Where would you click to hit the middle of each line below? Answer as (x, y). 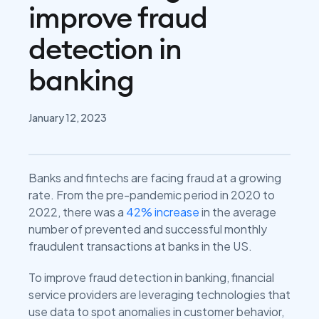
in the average (238, 212)
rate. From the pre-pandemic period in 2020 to (152, 195)
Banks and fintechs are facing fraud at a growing (155, 178)
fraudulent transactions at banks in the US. (140, 246)
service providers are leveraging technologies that (159, 294)
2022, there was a (77, 212)
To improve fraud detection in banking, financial (151, 277)
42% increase (163, 212)
